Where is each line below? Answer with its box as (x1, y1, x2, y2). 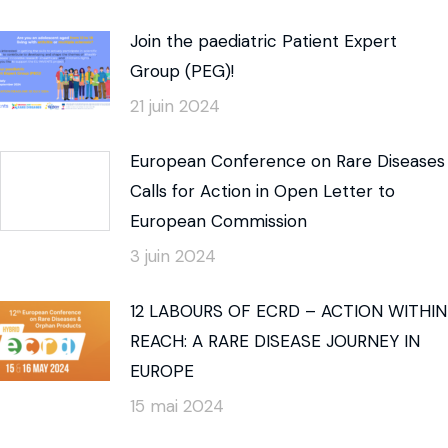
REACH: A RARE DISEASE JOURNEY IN (130, 330, 420, 353)
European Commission (130, 210, 307, 233)
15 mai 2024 (130, 395, 224, 418)
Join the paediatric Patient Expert (130, 30, 397, 53)
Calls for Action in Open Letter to (130, 180, 395, 203)
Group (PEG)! (130, 60, 234, 83)
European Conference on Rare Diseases (130, 150, 445, 173)
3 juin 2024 (130, 245, 216, 268)
